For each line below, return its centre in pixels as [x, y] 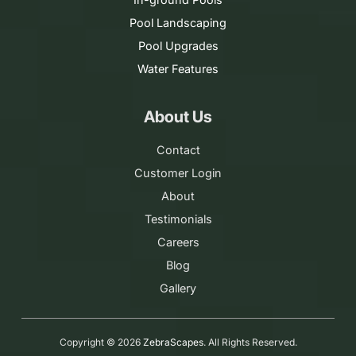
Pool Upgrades [178, 45]
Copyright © [88, 342]
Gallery [178, 288]
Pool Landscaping [178, 22]
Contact [178, 149]
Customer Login [178, 172]
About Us [178, 116]
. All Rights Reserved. [250, 342]
